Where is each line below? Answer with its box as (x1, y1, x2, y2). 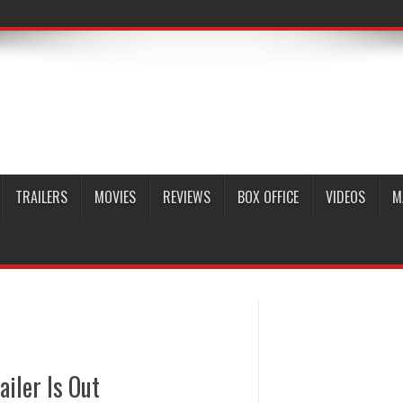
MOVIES (94, 186, 136, 208)
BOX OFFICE (237, 186, 299, 208)
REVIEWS (163, 186, 210, 208)
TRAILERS (15, 186, 67, 208)
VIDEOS (326, 186, 365, 208)
